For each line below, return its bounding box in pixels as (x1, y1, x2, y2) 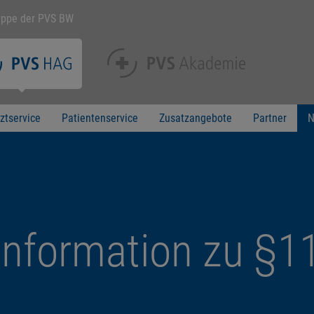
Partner (252, 111, 287, 125)
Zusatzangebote (158, 111, 232, 125)
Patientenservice (61, 111, 138, 125)
